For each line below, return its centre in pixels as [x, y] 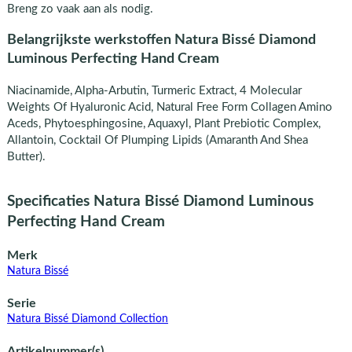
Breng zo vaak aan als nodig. [80, 9]
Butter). [26, 157]
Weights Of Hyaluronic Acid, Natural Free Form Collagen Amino [169, 108]
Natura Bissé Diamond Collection [87, 319]
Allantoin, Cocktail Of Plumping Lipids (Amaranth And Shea [157, 141]
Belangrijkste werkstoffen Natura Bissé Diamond [161, 40]
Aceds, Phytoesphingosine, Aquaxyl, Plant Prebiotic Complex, [163, 124]
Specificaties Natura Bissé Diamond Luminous [160, 201]
